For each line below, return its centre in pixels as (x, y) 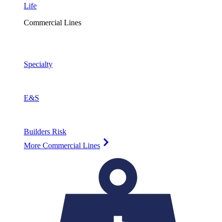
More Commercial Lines (62, 145)
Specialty (38, 64)
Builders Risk (45, 131)
